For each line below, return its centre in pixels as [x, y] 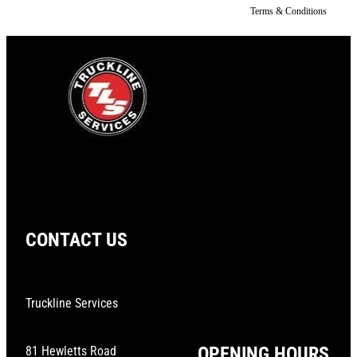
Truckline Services [72, 303]
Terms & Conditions [288, 12]
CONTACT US [76, 239]
